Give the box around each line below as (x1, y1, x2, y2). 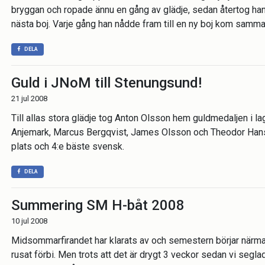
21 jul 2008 (11, 94, 47, 103)
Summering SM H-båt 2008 (11, 197, 185, 214)
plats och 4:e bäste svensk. (11, 141, 124, 152)
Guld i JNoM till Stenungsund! (11, 75, 202, 91)
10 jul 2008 (11, 216, 47, 225)
